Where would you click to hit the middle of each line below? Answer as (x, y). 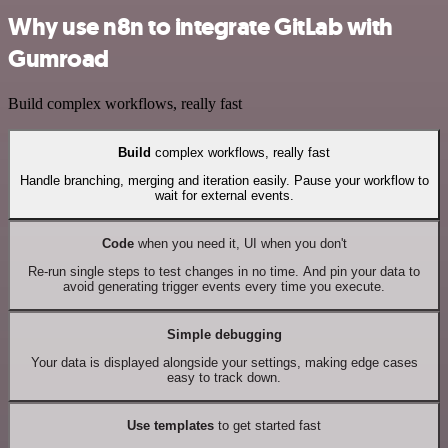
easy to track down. (224, 378)
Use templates (170, 426)
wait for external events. (224, 196)
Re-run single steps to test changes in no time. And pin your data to (224, 272)
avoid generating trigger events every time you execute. (224, 287)
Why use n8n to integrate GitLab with (200, 26)
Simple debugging (224, 335)
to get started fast (267, 426)
